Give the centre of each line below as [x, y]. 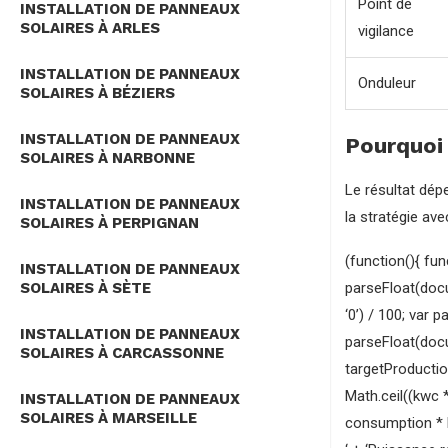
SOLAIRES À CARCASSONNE [122, 353]
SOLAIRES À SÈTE [85, 288]
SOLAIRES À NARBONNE [107, 158]
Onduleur [387, 83]
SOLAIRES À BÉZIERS [97, 93]
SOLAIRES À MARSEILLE [108, 418]
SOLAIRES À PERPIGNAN [109, 223]
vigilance [386, 31]
